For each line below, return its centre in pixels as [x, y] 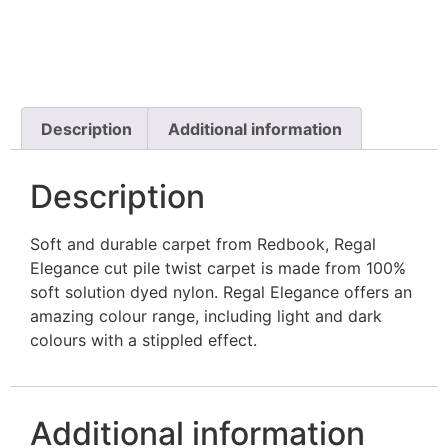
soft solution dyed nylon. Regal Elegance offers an [221, 292]
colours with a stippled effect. [143, 340]
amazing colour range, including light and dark [206, 316]
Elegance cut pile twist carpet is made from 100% [218, 268]
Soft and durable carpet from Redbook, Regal [203, 244]
